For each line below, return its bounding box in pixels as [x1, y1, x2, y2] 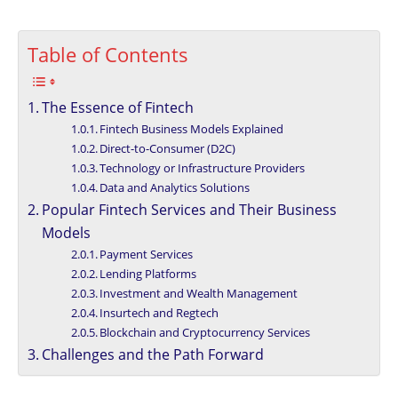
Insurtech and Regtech [99, 305, 219, 322]
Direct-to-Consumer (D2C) [99, 140, 236, 157]
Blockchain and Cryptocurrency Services [99, 324, 311, 341]
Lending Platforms [99, 266, 197, 283]
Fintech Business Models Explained [99, 121, 284, 138]
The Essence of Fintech [42, 98, 195, 118]
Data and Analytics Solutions [99, 179, 251, 196]
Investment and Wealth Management [99, 285, 298, 302]
